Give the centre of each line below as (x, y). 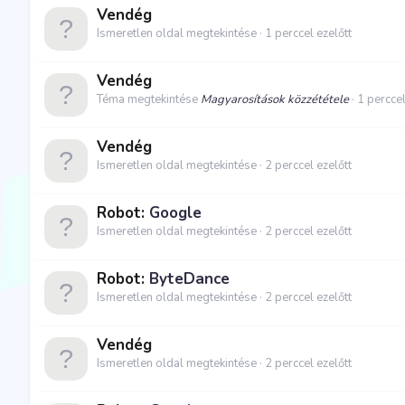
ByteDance (189, 279)
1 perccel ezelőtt (308, 34)
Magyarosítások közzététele (275, 100)
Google (175, 213)
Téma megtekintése (149, 100)
